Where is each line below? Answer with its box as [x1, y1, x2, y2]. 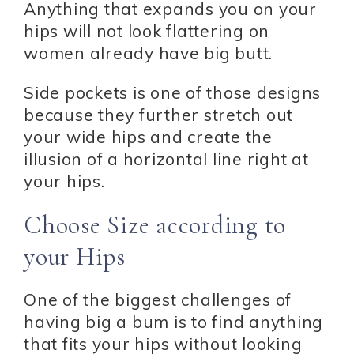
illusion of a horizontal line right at [24, 148, 309, 169]
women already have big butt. [24, 42, 273, 63]
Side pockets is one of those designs [24, 81, 321, 103]
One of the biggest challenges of [24, 288, 292, 310]
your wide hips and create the [24, 126, 273, 147]
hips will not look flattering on [24, 20, 269, 41]
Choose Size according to [24, 209, 286, 240]
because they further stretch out [24, 104, 293, 125]
